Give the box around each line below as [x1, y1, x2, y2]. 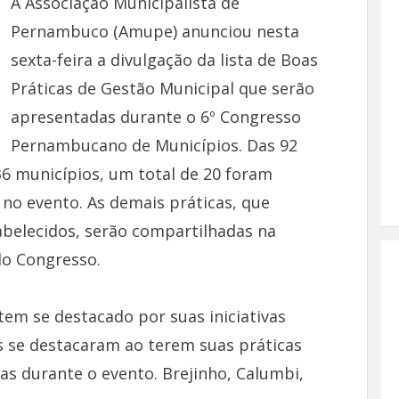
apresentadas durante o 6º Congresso [10, 106, 301, 127]
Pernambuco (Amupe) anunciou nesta [10, 20, 299, 42]
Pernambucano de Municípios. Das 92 [10, 134, 297, 156]
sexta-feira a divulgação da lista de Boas [10, 49, 318, 70]
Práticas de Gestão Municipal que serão [10, 77, 314, 99]
